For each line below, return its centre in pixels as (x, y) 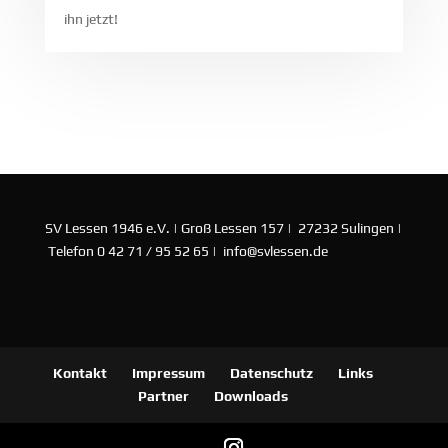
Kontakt (79, 372)
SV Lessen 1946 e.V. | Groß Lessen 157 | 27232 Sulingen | (223, 227)
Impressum (168, 372)
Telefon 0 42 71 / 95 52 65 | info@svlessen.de (186, 250)
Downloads (250, 395)
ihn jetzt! (90, 18)
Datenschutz (271, 372)
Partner (163, 395)
